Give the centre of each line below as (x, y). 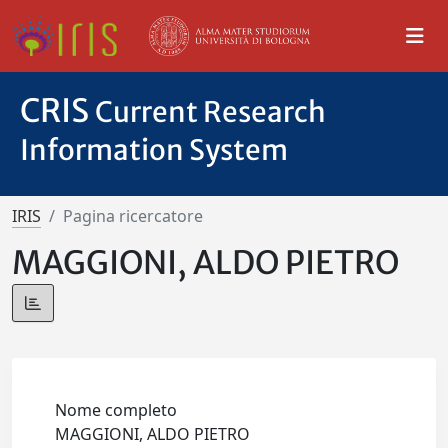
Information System (154, 150)
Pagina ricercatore (133, 216)
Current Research (210, 112)
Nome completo (116, 410)
